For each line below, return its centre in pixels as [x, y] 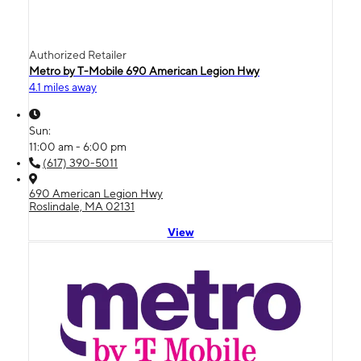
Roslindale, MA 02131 [82, 206]
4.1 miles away [63, 87]
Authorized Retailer [78, 54]
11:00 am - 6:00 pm [78, 146]
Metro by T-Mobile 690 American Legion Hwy [144, 71]
